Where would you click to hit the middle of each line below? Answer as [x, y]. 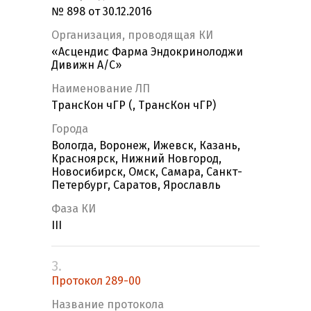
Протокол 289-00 [96, 281]
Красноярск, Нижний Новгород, [136, 159]
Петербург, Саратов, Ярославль [136, 185]
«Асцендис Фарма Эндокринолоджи [147, 52]
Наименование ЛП [101, 89]
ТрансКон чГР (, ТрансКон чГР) [134, 106]
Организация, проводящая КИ [132, 35]
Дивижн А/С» [86, 65]
